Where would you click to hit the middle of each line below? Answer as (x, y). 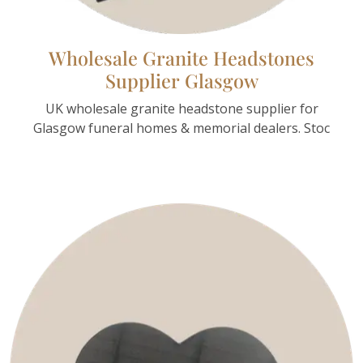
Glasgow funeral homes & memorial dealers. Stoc (181, 128)
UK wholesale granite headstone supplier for (181, 109)
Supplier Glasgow (181, 81)
